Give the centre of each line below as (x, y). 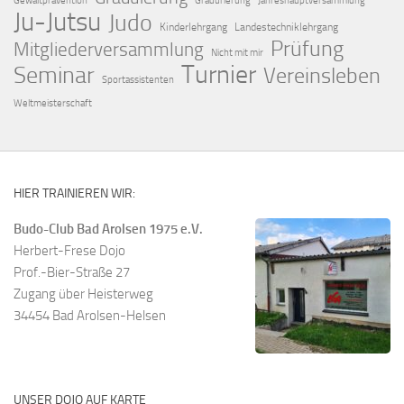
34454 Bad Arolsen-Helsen (90, 315)
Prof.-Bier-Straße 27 (72, 272)
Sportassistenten (138, 79)
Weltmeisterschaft (53, 103)
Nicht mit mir (237, 52)
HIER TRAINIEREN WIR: (74, 193)
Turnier (219, 74)
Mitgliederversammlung (109, 49)
